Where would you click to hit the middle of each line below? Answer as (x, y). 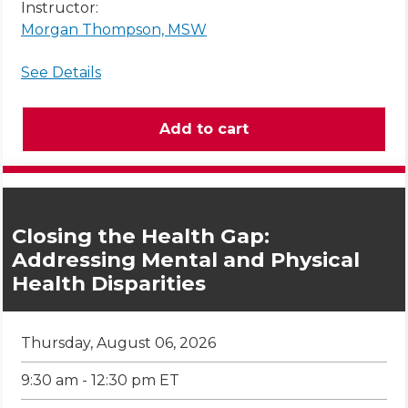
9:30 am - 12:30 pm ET (100, 381)
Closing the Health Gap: (141, 236)
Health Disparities (109, 284)
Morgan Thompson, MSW (114, 30)
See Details (61, 73)
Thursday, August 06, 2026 (118, 343)
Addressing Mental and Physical (186, 260)
